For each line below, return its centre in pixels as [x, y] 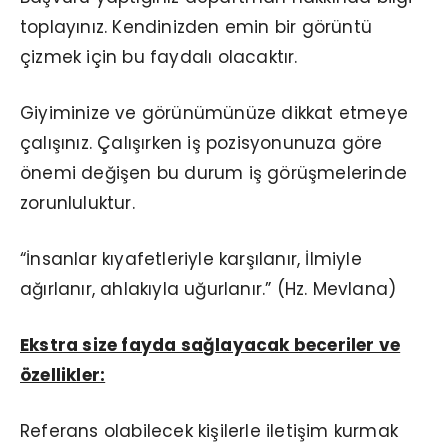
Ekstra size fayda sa [111, 345]
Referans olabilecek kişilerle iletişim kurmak [209, 431]
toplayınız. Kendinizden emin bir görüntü [196, 27]
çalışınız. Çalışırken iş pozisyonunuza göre [201, 143]
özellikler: [63, 375]
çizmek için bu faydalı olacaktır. [159, 57]
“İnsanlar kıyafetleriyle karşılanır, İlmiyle [191, 259]
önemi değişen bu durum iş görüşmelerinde [213, 173]
